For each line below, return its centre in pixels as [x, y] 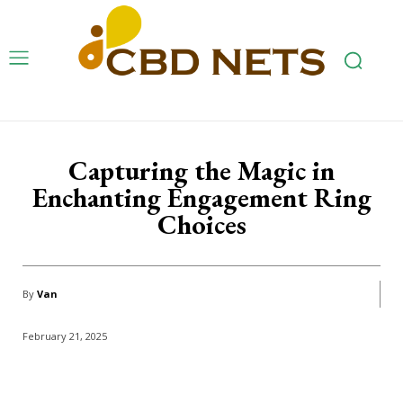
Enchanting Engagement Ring [201, 197]
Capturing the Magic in [201, 170]
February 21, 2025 [65, 336]
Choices [201, 224]
